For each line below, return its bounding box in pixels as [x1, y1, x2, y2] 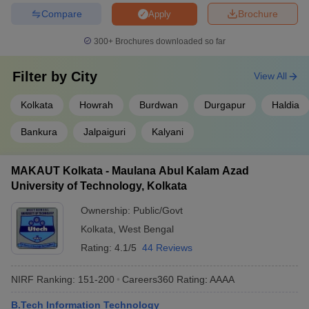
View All [254, 70, 287, 81]
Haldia [272, 99, 299, 110]
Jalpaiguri [83, 126, 126, 137]
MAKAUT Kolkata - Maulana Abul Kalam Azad [11, 165, 249, 177]
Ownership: [81, 205, 133, 216]
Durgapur [204, 99, 246, 110]
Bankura [21, 126, 57, 137]
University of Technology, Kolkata [11, 180, 187, 192]
